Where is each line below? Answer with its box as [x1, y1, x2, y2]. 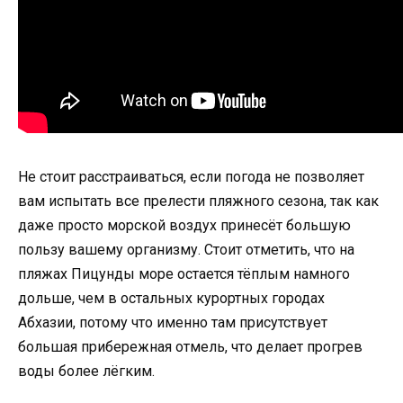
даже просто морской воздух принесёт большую [18, 217, 351, 235]
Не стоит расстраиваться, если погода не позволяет [18, 168, 364, 186]
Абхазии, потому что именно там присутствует [18, 314, 327, 332]
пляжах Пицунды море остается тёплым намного [18, 265, 350, 283]
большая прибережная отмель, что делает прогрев [18, 338, 363, 356]
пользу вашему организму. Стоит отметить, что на [18, 241, 354, 259]
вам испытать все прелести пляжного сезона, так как [18, 193, 379, 210]
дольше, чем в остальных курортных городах [18, 290, 325, 308]
